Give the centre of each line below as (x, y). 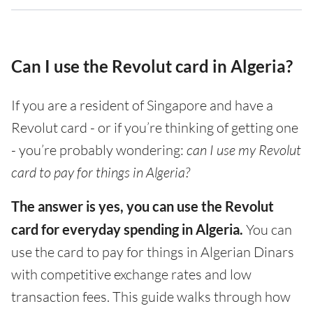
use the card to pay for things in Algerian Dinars (153, 252)
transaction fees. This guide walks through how (151, 297)
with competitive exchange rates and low (131, 274)
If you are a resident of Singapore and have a (142, 105)
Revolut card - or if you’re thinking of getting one (155, 128)
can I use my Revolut (244, 150)
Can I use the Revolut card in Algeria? (152, 66)
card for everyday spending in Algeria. (127, 229)
